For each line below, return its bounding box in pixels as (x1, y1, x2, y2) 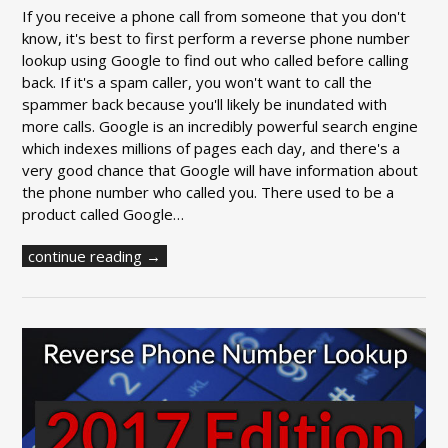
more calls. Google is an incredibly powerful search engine (22, 116, 419, 137)
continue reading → (28, 246, 162, 267)
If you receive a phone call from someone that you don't (22, 6, 407, 27)
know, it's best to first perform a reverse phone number (22, 28, 411, 49)
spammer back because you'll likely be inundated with (22, 94, 388, 115)
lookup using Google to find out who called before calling (22, 50, 410, 71)
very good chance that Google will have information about (22, 160, 419, 181)
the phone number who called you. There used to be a (22, 182, 395, 203)
